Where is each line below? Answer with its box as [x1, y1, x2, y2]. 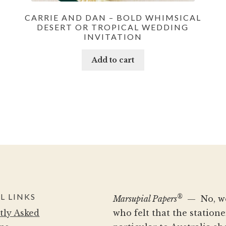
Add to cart [91, 55, 134, 65]
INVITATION [83, 32, 142, 42]
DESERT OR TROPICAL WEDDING [37, 22, 189, 32]
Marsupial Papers [113, 194, 177, 204]
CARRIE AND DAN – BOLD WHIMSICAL [24, 13, 201, 23]
